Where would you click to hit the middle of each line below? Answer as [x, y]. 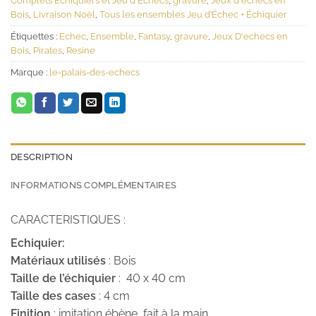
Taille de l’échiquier [63, 278]
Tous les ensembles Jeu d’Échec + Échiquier [193, 14]
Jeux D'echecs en [250, 36]
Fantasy [154, 36]
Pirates [48, 50]
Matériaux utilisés [58, 260]
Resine [81, 50]
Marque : [30, 72]
